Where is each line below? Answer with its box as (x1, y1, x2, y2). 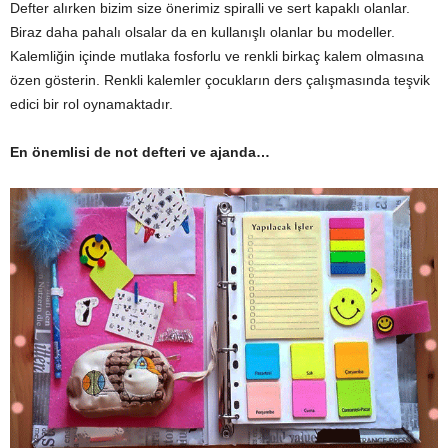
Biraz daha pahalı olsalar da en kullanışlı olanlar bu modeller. (10, 24, 395, 41)
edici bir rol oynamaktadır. (10, 96, 173, 113)
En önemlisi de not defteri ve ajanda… (10, 144, 270, 161)
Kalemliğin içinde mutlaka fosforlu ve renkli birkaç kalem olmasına (10, 48, 424, 65)
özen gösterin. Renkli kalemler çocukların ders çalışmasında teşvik (10, 72, 430, 89)
